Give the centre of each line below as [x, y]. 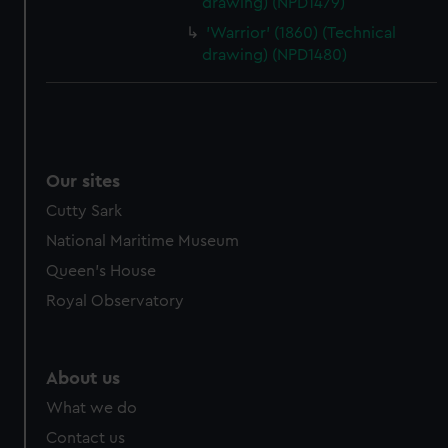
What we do [92, 408]
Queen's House [101, 271]
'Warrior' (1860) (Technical [301, 33]
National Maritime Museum [143, 241]
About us [83, 378]
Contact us [86, 438]
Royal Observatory [115, 301]
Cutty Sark [84, 211]
